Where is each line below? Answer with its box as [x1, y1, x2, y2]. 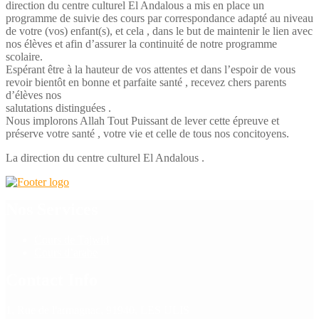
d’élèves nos [6, 88, 61, 101]
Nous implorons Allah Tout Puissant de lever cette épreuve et [6, 114, 279, 127]
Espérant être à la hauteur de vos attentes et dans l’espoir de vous [6, 63, 296, 75]
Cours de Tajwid [34, 233, 109, 246]
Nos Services [6, 199, 98, 219]
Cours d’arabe [34, 246, 98, 258]
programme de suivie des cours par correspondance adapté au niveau [6, 11, 313, 24]
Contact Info [6, 270, 98, 289]
